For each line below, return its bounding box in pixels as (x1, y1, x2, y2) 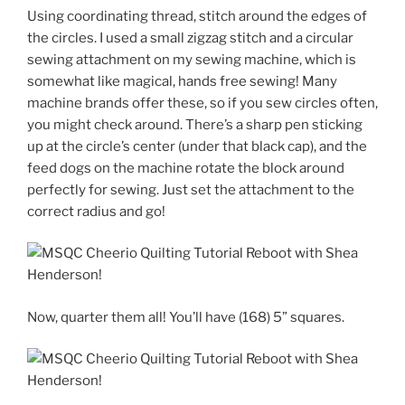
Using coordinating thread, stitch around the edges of (27, 7, 367, 24)
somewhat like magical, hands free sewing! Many (27, 72, 337, 89)
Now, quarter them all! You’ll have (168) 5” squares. (27, 308, 344, 325)
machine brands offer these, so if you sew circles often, (27, 94, 378, 111)
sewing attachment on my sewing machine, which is (27, 51, 356, 68)
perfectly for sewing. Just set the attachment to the (27, 181, 354, 198)
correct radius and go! (27, 202, 165, 220)
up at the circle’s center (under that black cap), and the (27, 137, 367, 155)
